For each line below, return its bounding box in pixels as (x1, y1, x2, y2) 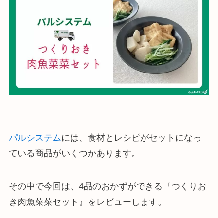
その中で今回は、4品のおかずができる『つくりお (8, 181, 206, 191)
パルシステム (8, 133, 61, 143)
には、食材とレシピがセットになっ (61, 133, 201, 143)
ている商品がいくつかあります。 (8, 148, 140, 159)
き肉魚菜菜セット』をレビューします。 (8, 197, 166, 207)
